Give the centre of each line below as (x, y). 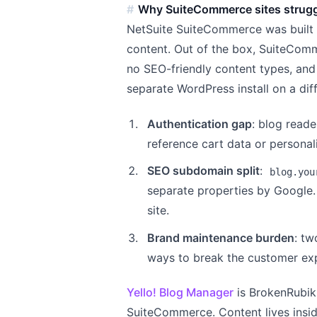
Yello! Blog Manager (180, 293)
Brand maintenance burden (220, 238)
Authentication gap (199, 123)
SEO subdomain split (203, 171)
